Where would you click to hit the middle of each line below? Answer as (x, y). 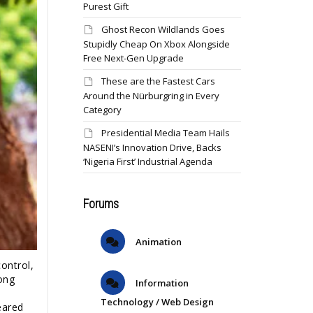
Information (161, 283)
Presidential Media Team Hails (165, 133)
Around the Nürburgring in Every (151, 96)
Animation (157, 242)
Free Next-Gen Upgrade (133, 58)
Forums (101, 204)
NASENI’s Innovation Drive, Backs (152, 147)
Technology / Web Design (157, 302)
